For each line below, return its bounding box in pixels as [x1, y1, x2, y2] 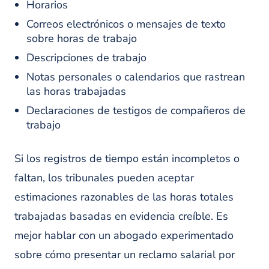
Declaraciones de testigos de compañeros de [26, 103, 246, 118]
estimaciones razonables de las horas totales [14, 190, 234, 204]
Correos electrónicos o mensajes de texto [26, 17, 226, 31]
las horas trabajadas [26, 84, 126, 98]
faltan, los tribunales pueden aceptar [14, 171, 194, 185]
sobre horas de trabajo [26, 31, 137, 46]
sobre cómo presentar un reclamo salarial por [14, 247, 235, 262]
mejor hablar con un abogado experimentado [14, 228, 234, 243]
